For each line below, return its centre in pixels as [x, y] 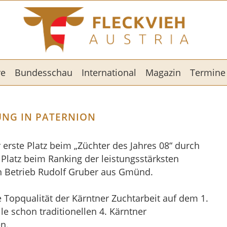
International [109, 72]
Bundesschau [43, 72]
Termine [207, 72]
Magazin [163, 72]
